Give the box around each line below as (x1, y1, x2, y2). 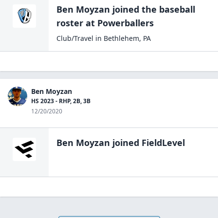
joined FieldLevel (110, 137, 185, 148)
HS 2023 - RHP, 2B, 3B (31, 97, 91, 105)
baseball (159, 3, 195, 15)
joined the (110, 3, 159, 15)
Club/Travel (56, 34, 93, 43)
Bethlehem (104, 34, 139, 43)
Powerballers (97, 17, 154, 29)
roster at (56, 17, 95, 29)
